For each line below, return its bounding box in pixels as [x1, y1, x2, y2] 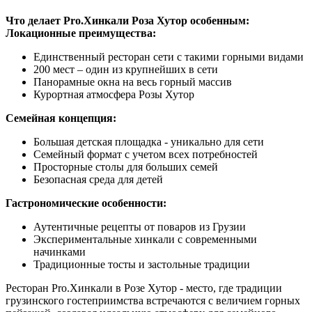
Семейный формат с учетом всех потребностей [33, 148, 258, 161]
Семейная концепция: [6, 112, 116, 125]
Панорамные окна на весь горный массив [33, 76, 232, 88]
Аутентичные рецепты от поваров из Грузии [33, 221, 246, 233]
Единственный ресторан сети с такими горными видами [33, 51, 304, 63]
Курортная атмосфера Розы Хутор [33, 88, 194, 101]
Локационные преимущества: [6, 27, 156, 40]
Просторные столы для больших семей [33, 161, 218, 173]
